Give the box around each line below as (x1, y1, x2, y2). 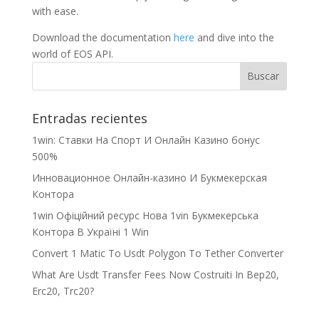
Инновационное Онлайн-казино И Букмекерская (31, 170, 267, 184)
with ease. (31, 4, 78, 18)
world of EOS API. (31, 46, 113, 61)
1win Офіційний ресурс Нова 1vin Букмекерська (31, 208, 258, 222)
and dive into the (194, 30, 274, 44)
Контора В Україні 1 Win (31, 224, 149, 239)
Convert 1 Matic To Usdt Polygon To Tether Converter (31, 246, 283, 260)
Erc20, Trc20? (31, 283, 94, 298)
